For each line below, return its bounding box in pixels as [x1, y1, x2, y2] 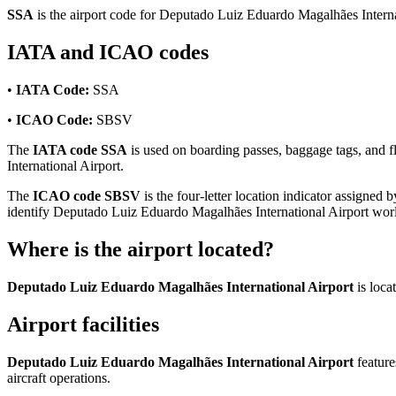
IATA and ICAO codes [7, 41, 209, 65]
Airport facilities [7, 312, 159, 336]
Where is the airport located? [7, 237, 274, 261]
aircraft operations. [7, 369, 110, 385]
